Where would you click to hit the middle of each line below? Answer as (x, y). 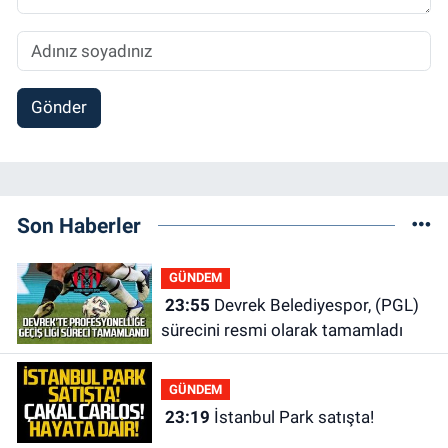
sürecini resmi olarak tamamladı (281, 330)
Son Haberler (79, 225)
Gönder (58, 107)
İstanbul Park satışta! (293, 416)
